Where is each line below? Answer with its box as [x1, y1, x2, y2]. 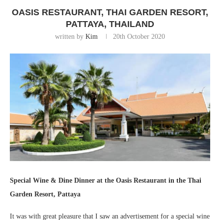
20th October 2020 [113, 33, 165, 41]
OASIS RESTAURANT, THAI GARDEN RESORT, [12, 7, 208, 18]
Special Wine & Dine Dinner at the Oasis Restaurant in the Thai [10, 177, 201, 185]
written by [55, 33, 85, 41]
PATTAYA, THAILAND [66, 19, 154, 29]
